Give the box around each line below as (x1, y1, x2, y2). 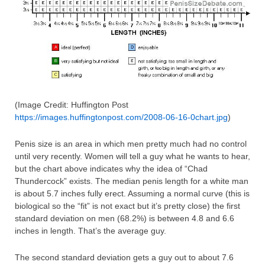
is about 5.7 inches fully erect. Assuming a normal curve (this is (15, 189, 250, 199)
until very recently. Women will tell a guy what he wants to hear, (15, 151, 250, 161)
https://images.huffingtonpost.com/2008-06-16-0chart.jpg (15, 112, 228, 122)
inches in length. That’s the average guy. (15, 226, 166, 236)
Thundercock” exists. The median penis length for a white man (15, 176, 248, 186)
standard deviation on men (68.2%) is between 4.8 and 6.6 (15, 214, 234, 224)
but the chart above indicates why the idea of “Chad (15, 164, 208, 174)
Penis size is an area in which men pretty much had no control (15, 139, 247, 149)
